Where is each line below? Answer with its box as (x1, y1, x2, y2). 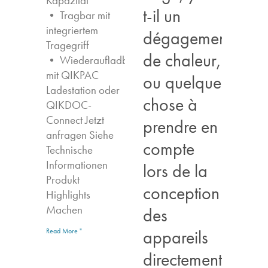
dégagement (143, 27, 231, 48)
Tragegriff (46, 38, 90, 53)
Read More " (46, 227, 83, 236)
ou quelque (143, 71, 221, 93)
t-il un (143, 5, 181, 26)
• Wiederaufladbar (46, 53, 138, 68)
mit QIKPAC (46, 68, 99, 83)
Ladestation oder (46, 83, 120, 98)
